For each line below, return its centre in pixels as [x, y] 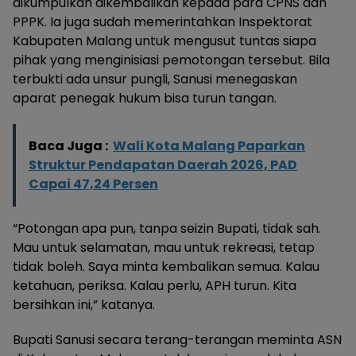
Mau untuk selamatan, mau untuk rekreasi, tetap [164, 247]
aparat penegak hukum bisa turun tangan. [145, 98]
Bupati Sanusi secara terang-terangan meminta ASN [177, 339]
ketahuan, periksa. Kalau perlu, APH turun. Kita [155, 285]
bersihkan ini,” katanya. [84, 304]
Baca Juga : [68, 145]
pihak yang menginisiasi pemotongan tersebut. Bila [171, 60]
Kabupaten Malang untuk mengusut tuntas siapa [164, 41]
